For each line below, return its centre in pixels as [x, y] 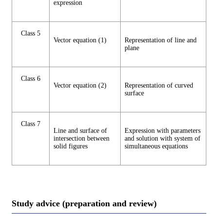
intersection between [82, 139]
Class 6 [31, 79]
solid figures [71, 146]
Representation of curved [159, 86]
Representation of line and [161, 40]
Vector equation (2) [80, 86]
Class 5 [31, 34]
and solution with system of [163, 139]
